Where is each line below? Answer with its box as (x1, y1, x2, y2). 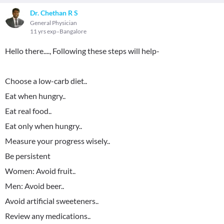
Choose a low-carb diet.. (5, 76, 87, 85)
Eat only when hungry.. (5, 121, 82, 130)
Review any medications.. (5, 211, 90, 220)
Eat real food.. (5, 106, 51, 115)
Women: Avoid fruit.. (5, 166, 75, 175)
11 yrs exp (30, 27, 57, 35)
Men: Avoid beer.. (5, 181, 64, 190)
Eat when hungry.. (5, 91, 65, 100)
